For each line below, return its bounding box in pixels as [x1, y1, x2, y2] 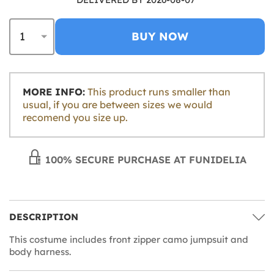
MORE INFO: [23, 85, 85, 98]
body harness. [9, 245, 71, 257]
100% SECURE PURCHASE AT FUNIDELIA [42, 153, 246, 166]
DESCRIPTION [9, 210, 78, 223]
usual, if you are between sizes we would [23, 98, 212, 111]
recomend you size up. [23, 111, 128, 124]
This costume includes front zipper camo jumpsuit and [9, 233, 248, 245]
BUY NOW [131, 29, 188, 43]
